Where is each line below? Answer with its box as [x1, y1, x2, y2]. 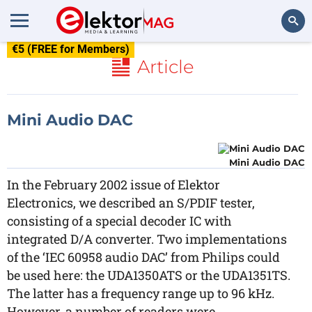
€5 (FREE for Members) [12, 42, 130, 56]
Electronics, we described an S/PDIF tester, [7, 194, 255, 211]
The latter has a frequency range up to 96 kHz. [7, 285, 274, 302]
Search [268, 53, 298, 65]
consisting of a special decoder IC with [7, 212, 232, 229]
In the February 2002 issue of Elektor [7, 176, 220, 193]
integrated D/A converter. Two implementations [7, 231, 287, 247]
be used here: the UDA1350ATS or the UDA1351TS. [7, 267, 290, 283]
